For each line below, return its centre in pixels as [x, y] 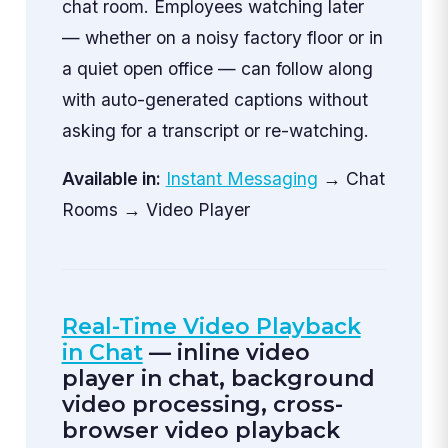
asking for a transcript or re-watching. [215, 130]
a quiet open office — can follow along [217, 68]
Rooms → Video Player [155, 210]
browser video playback [200, 431]
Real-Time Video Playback [211, 327]
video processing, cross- [202, 405]
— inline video [226, 353]
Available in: [111, 179]
